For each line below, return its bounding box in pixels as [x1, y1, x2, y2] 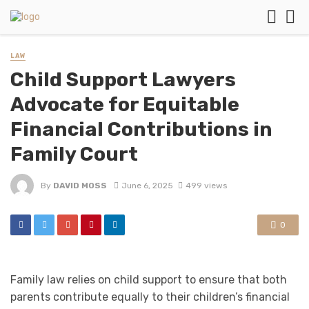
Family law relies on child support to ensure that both [10, 273, 287, 287]
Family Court [10, 142, 138, 166]
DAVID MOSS [53, 180, 107, 190]
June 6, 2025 [121, 180, 173, 190]
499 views [185, 180, 227, 190]
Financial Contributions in [10, 117, 272, 141]
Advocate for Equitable [10, 92, 239, 117]
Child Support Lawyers [10, 68, 236, 92]
